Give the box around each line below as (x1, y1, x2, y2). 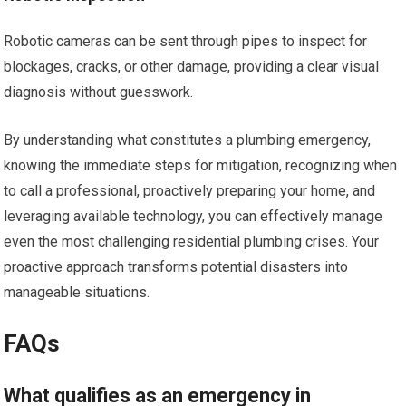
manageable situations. (4, 284, 150, 301)
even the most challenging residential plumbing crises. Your (4, 233, 380, 250)
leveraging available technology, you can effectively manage (4, 208, 383, 225)
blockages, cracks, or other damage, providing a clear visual (4, 58, 380, 75)
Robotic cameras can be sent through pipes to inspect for (4, 33, 368, 50)
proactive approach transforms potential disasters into (4, 258, 349, 275)
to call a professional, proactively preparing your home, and (4, 182, 376, 199)
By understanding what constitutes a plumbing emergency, (4, 131, 372, 149)
